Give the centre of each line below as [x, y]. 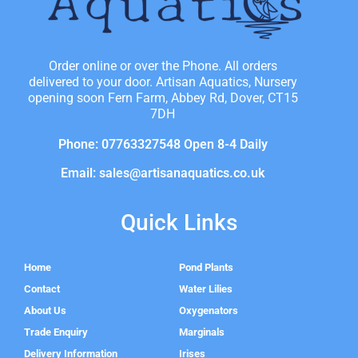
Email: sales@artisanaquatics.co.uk [163, 173]
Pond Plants [206, 268]
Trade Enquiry [56, 332]
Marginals [202, 332]
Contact [42, 289]
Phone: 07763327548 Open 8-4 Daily [163, 145]
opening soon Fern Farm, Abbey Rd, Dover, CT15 [163, 98]
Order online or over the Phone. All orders [163, 66]
